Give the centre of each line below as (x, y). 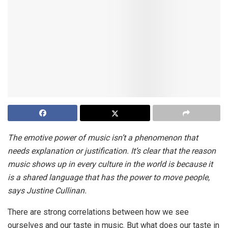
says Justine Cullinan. (47, 191)
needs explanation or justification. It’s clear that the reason (112, 151)
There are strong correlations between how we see (98, 212)
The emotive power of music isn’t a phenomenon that (103, 138)
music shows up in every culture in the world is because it (110, 164)
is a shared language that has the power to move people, (109, 178)
